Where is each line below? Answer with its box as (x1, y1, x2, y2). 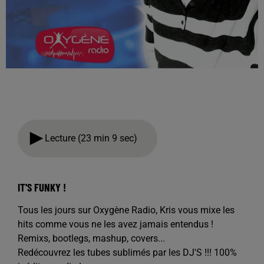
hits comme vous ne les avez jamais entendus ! (18, 219, 213, 230)
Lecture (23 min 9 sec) (45, 133, 142, 144)
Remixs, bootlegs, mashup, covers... (18, 233, 165, 244)
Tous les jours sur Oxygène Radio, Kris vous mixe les (18, 204, 235, 216)
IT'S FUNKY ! (18, 180, 66, 194)
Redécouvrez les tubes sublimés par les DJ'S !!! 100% (18, 247, 237, 258)
